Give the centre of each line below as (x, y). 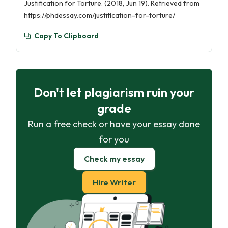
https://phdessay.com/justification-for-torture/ (99, 15)
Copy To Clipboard (66, 36)
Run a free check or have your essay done (114, 124)
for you (114, 139)
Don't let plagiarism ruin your (114, 92)
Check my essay (114, 159)
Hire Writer (114, 182)
